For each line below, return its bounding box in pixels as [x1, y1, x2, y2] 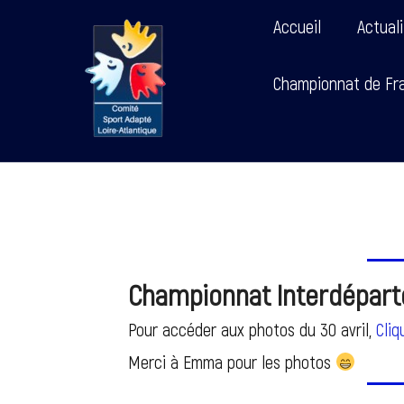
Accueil [273, 15, 322, 37]
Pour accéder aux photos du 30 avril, [128, 318, 376, 340]
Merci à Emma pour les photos [128, 351, 335, 372]
